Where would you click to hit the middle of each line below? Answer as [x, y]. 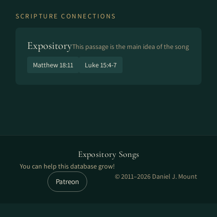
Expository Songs [108, 154]
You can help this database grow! [67, 166]
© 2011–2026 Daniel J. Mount [156, 176]
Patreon [67, 181]
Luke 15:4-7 [101, 65]
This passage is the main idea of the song [131, 46]
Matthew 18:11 [53, 65]
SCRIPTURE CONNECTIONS [66, 16]
